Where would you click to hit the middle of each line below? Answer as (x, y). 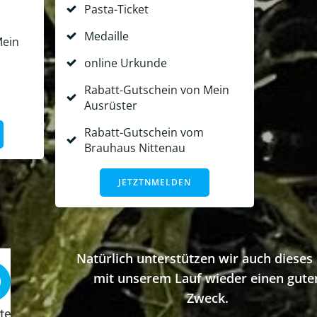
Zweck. (207, 298)
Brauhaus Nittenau (135, 148)
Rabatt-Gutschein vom (144, 133)
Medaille (106, 36)
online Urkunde (126, 63)
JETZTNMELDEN (155, 183)
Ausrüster (111, 106)
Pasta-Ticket (116, 10)
